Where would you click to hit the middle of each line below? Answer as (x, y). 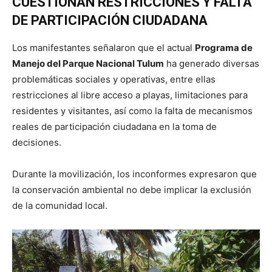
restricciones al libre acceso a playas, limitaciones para (130, 95)
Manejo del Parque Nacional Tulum (88, 64)
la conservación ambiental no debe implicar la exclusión (132, 190)
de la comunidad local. (60, 206)
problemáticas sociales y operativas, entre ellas (114, 80)
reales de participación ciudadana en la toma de (114, 127)
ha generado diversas (212, 64)
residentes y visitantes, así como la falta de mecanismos (132, 111)
